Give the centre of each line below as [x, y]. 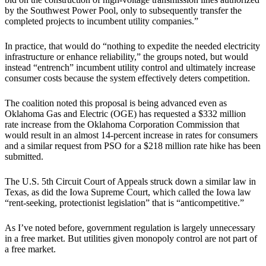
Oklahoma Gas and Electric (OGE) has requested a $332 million [125, 114]
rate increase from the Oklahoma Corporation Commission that [122, 125]
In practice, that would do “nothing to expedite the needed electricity [132, 46]
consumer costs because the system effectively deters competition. [127, 78]
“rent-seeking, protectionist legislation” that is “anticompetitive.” [124, 203]
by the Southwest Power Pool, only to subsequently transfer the [123, 11]
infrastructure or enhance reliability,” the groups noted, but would [126, 57]
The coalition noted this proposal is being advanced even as [116, 103]
